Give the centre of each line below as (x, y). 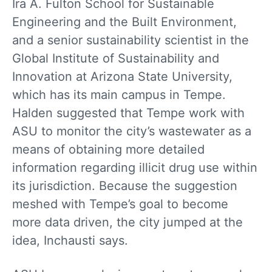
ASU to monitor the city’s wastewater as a (132, 131)
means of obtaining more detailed (108, 149)
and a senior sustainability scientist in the (131, 40)
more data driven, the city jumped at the (127, 222)
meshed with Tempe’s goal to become (120, 204)
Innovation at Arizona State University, (122, 76)
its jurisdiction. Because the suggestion (125, 185)
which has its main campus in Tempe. (119, 94)
